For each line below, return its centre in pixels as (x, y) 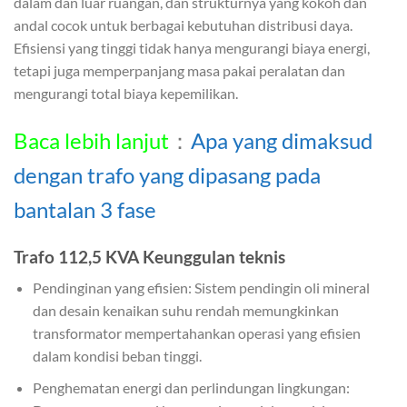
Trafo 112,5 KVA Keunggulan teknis (149, 256)
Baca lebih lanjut (91, 140)
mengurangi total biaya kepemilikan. (126, 93)
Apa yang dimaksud (282, 140)
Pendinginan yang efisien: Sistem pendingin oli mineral (201, 288)
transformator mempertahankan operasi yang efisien (196, 333)
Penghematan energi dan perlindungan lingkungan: (191, 387)
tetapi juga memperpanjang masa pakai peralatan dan (179, 70)
